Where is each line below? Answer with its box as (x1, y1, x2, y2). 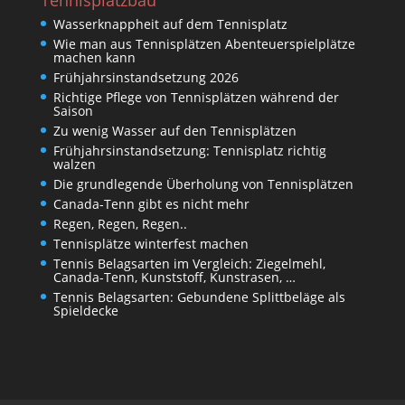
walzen (52, 155, 96, 173)
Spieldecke (52, 301, 118, 319)
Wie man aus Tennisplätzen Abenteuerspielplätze (52, 34, 355, 52)
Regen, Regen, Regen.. (52, 214, 187, 232)
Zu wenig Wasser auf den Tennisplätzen (52, 121, 297, 139)
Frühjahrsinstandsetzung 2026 (52, 68, 239, 86)
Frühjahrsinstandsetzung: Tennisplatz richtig (52, 141, 326, 159)
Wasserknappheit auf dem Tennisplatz (52, 14, 287, 33)
